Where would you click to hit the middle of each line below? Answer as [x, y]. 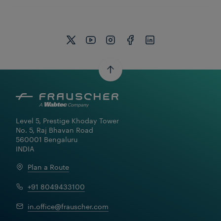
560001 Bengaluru [47, 139]
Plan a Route [48, 166]
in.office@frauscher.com [68, 205]
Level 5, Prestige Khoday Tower [67, 120]
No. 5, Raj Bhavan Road [55, 129]
